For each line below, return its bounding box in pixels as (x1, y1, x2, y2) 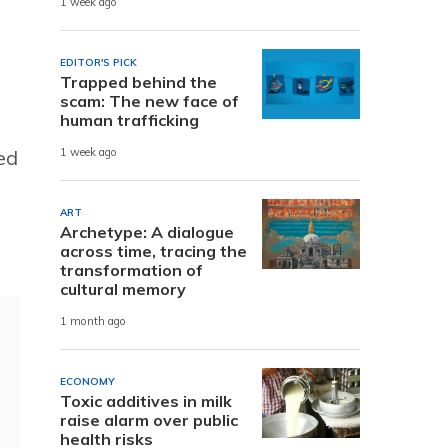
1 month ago (60, 314, 126, 329)
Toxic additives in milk (60, 390, 232, 411)
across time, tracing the (60, 240, 247, 261)
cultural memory (60, 278, 186, 299)
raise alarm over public (60, 409, 238, 430)
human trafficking (60, 109, 199, 130)
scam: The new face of (60, 90, 239, 111)
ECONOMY (60, 374, 115, 388)
